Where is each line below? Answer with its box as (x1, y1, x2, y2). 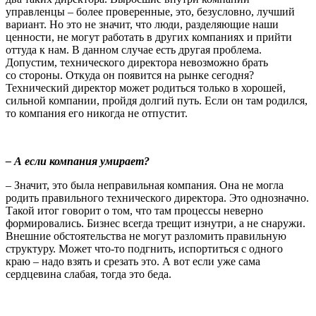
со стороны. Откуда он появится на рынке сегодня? (6, 68, 254, 81)
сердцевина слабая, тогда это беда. (6, 267, 171, 280)
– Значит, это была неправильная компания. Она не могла (6, 178, 284, 191)
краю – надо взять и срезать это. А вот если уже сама (6, 255, 260, 267)
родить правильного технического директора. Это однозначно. (6, 191, 309, 204)
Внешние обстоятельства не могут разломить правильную (6, 229, 286, 242)
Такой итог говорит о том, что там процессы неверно (6, 204, 263, 217)
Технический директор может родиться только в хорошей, (6, 81, 286, 94)
